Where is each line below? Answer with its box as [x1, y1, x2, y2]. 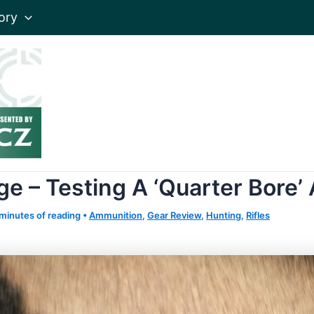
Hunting [206, 210, 241, 221]
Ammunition [89, 210, 142, 221]
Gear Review [147, 210, 201, 221]
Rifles [246, 210, 270, 221]
